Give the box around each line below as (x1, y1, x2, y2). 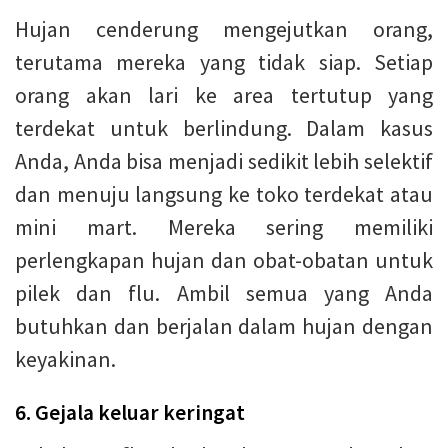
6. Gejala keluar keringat (15, 399, 245, 427)
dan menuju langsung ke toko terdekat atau (15, 180, 433, 209)
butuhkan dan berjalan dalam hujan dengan (15, 312, 433, 341)
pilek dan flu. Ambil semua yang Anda (15, 279, 433, 308)
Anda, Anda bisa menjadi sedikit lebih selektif (15, 147, 433, 176)
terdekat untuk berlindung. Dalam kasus (15, 114, 433, 143)
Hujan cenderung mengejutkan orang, (15, 15, 433, 44)
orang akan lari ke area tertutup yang (15, 81, 433, 110)
